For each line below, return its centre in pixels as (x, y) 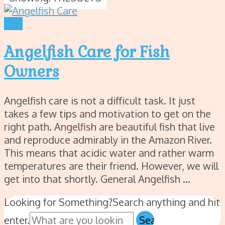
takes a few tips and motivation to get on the (107, 114)
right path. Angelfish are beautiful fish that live (109, 127)
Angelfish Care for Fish (87, 52)
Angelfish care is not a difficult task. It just (100, 101)
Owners (32, 72)
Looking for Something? (58, 202)
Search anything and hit (166, 202)
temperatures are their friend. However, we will (111, 166)
